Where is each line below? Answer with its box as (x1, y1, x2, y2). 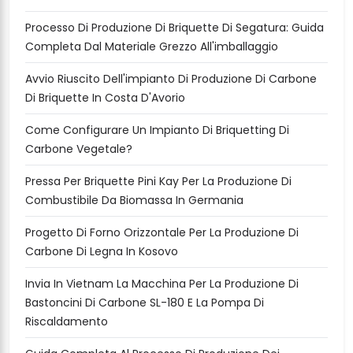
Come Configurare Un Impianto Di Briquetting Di (25, 122, 289, 139)
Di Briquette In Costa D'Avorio (25, 90, 185, 106)
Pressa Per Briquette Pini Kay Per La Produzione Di (25, 173, 292, 190)
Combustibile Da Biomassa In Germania (25, 192, 243, 209)
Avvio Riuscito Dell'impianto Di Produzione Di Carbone (25, 71, 317, 87)
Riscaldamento (25, 314, 108, 330)
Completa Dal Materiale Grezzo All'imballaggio (25, 39, 278, 55)
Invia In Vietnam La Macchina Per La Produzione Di (25, 276, 299, 292)
